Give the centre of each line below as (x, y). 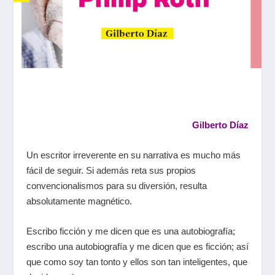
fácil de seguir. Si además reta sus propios (111, 170)
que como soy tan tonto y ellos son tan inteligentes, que (137, 261)
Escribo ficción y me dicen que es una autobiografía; (130, 231)
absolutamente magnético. (79, 201)
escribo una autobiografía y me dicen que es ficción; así (137, 246)
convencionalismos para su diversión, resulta (116, 185)
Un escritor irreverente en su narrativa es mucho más (133, 155)
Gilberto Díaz (221, 125)
